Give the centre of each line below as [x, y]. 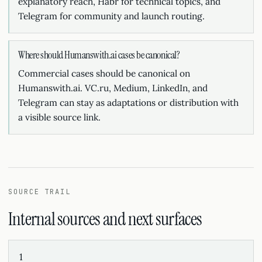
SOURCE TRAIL [40, 192]
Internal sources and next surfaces [105, 219]
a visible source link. [59, 117]
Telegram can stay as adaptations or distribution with [128, 102]
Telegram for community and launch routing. [111, 16]
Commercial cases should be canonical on [104, 73]
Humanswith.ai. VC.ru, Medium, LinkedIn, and [113, 88]
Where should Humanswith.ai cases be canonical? [99, 55]
